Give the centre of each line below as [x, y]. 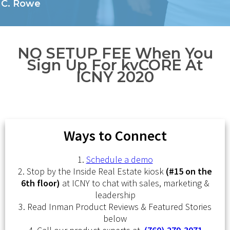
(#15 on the [189, 171]
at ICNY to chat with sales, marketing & [135, 183]
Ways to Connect [115, 136]
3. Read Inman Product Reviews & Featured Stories [115, 207]
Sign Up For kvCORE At [115, 65]
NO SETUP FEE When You [115, 53]
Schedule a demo [119, 159]
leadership [115, 195]
